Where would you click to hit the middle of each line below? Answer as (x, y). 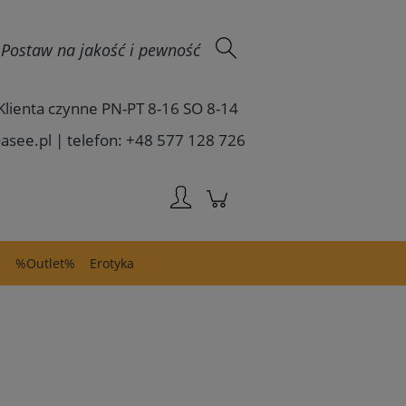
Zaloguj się (217, 13)
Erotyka (112, 263)
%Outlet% (45, 263)
